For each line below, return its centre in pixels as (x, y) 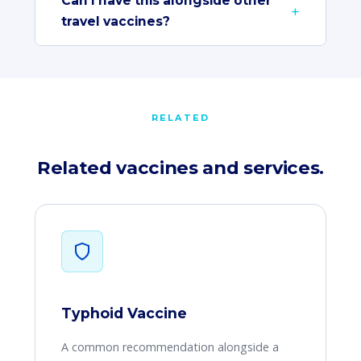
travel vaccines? (115, 21)
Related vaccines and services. (180, 168)
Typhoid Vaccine (124, 313)
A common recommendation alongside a (170, 347)
